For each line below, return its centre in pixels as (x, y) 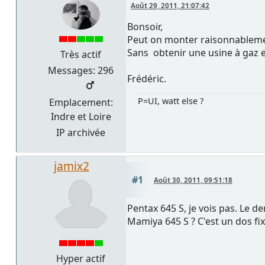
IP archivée (81, 132)
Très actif (81, 54)
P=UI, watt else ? (171, 101)
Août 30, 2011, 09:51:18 (193, 180)
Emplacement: (81, 102)
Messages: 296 (81, 70)
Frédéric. (147, 78)
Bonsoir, (145, 26)
